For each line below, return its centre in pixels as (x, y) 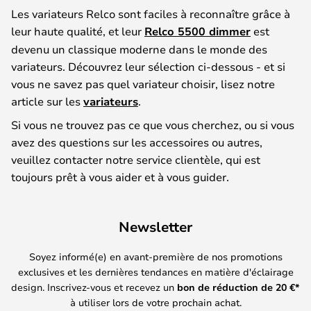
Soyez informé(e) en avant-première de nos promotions (155, 256)
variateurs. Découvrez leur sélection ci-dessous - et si (148, 66)
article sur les (47, 101)
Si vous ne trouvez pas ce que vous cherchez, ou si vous (153, 124)
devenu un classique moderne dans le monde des (139, 49)
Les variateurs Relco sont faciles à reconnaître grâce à (151, 13)
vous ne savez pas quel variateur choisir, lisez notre (143, 83)
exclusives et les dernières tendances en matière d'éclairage (155, 271)
